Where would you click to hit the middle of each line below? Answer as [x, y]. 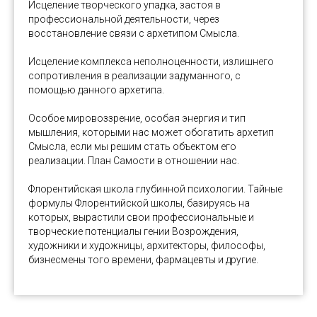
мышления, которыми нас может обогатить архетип [151, 132]
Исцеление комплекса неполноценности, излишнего [151, 61]
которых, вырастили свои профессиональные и [141, 217]
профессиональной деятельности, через [124, 19]
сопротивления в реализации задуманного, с [134, 75]
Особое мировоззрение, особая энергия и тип [137, 118]
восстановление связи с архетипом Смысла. [134, 33]
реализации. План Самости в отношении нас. [134, 160]
